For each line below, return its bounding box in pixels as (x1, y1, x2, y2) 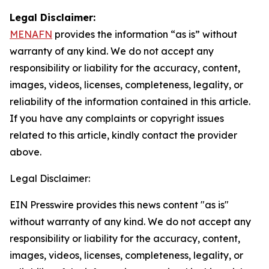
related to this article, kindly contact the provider (10, 129, 237, 141)
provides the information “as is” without (52, 28, 237, 40)
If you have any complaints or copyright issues (10, 112, 224, 124)
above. (10, 146, 41, 158)
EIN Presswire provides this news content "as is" (10, 199, 229, 211)
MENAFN (10, 28, 52, 40)
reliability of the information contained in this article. (10, 95, 250, 107)
